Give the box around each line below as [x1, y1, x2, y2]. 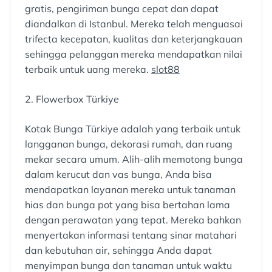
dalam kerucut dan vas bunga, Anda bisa [25, 168, 212, 181]
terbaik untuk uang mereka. [25, 63, 151, 76]
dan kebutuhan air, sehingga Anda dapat [25, 244, 212, 257]
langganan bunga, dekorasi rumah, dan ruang [25, 138, 233, 151]
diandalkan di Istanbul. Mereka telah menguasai [25, 18, 243, 30]
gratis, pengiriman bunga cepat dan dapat [25, 2, 219, 15]
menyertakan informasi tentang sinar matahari [25, 229, 237, 242]
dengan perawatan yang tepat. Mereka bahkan [25, 214, 241, 226]
